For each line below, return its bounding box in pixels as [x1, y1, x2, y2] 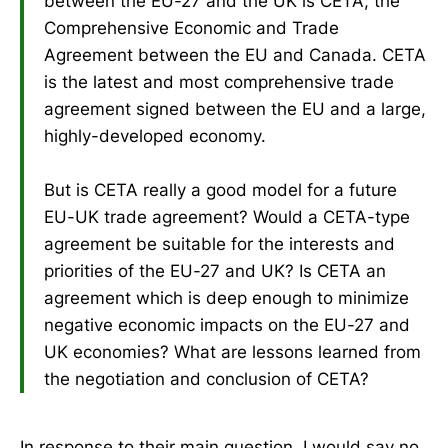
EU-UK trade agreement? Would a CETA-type [44, 206, 410, 227]
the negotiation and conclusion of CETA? [44, 368, 369, 389]
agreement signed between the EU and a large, [44, 98, 426, 119]
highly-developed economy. [44, 125, 266, 146]
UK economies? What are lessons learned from [44, 341, 421, 362]
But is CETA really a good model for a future [44, 179, 397, 200]
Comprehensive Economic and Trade [44, 17, 339, 38]
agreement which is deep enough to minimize [44, 287, 409, 308]
